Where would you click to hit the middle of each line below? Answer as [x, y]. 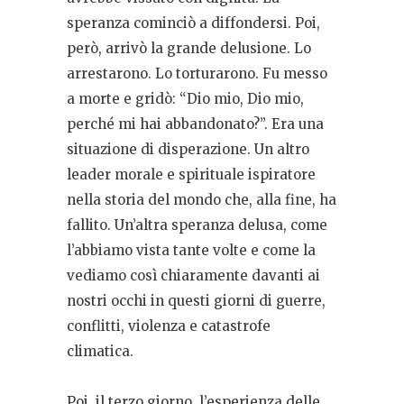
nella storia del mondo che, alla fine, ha [202, 200]
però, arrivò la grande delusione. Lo [189, 49]
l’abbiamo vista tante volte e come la [191, 251]
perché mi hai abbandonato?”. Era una [195, 124]
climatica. [106, 352]
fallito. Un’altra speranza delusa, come [197, 225]
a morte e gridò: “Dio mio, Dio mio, [185, 99]
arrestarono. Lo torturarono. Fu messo [197, 74]
